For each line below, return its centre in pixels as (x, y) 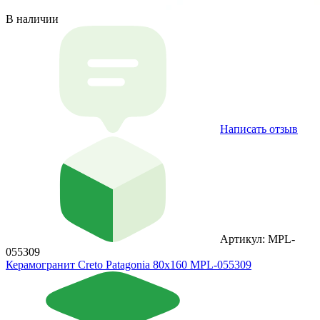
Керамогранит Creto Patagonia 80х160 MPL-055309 (129, 264)
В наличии (32, 19)
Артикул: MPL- (257, 239)
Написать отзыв (259, 129)
